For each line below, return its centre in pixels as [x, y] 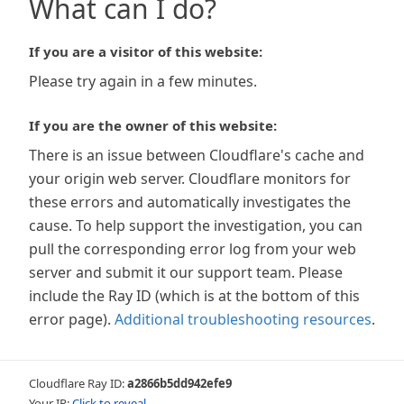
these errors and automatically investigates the [190, 202]
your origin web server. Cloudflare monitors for [190, 179]
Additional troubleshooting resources [243, 319]
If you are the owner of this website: [153, 125]
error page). [70, 319]
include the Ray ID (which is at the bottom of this [194, 296]
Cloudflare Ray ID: [78, 383]
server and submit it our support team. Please [186, 272]
